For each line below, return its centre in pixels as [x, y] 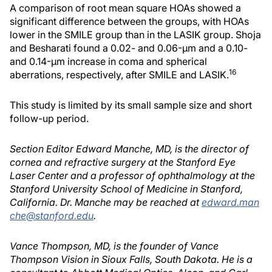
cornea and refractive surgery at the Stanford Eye [123, 162]
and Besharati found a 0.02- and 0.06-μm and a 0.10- [129, 48]
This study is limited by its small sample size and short [131, 105]
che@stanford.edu [52, 216]
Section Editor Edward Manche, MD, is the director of [129, 149]
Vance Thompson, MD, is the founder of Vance [114, 246]
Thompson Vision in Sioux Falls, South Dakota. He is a [131, 259]
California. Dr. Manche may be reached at [106, 202]
